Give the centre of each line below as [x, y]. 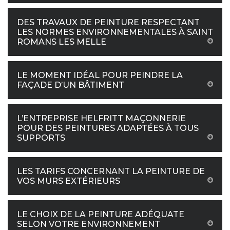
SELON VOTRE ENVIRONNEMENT [89, 224]
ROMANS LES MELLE [62, 42]
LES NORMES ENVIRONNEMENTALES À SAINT [115, 32]
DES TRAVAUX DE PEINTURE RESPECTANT [108, 22]
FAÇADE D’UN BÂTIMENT [71, 85]
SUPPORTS [41, 138]
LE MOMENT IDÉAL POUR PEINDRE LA [100, 75]
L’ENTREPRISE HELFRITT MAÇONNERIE [101, 118]
